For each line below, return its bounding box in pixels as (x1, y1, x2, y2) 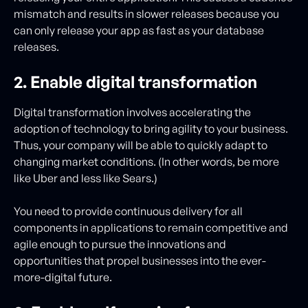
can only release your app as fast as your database (14, 23, 264, 37)
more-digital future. (14, 269, 114, 284)
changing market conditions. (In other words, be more (14, 154, 279, 168)
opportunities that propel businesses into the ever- (14, 253, 266, 267)
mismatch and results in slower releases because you (14, 6, 279, 21)
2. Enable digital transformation (14, 71, 257, 92)
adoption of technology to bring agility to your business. (14, 121, 288, 135)
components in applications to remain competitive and (14, 220, 288, 234)
